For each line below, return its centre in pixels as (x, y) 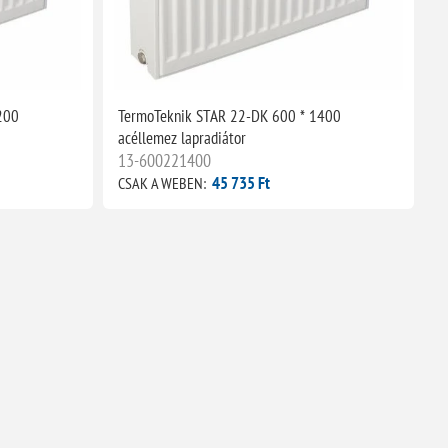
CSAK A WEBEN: (161, 182)
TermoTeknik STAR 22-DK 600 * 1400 (229, 115)
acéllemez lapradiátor (181, 137)
